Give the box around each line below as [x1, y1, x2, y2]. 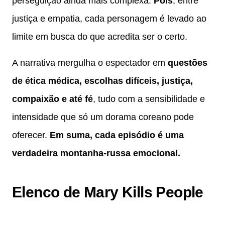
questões [168, 58, 207, 68]
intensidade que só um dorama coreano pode [12, 112, 194, 123]
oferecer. [12, 130, 50, 141]
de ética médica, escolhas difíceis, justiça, [12, 76, 193, 86]
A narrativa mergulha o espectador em [12, 58, 168, 68]
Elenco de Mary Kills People [12, 184, 203, 201]
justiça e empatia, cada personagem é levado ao [12, 14, 206, 24]
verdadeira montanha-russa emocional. [12, 148, 180, 159]
